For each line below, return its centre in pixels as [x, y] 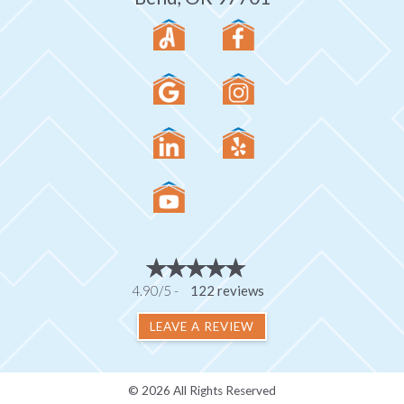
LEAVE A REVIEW [202, 326]
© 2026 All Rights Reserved [202, 390]
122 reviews [227, 290]
